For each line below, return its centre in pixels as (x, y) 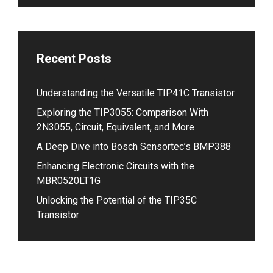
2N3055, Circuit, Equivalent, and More (115, 127)
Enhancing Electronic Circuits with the (115, 166)
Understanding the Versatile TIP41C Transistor (136, 93)
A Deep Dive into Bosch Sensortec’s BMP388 (134, 147)
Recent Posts (74, 59)
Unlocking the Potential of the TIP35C (117, 200)
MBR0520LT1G (69, 181)
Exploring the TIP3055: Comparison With (122, 113)
